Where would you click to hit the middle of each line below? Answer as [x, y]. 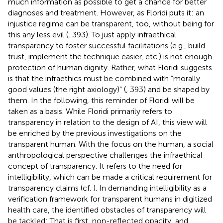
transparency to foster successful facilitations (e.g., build [107, 45]
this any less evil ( [38, 34]
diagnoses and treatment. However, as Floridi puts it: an [106, 12]
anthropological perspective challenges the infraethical [105, 155]
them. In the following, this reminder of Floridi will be [101, 100]
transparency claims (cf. [51, 188]
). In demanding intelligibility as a [150, 188]
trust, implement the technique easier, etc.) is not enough [110, 56]
